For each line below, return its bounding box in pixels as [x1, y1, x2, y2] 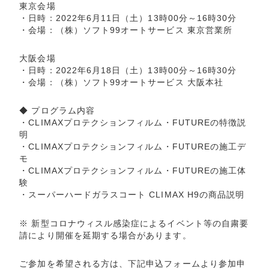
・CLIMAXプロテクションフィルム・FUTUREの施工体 [19, 166, 247, 176]
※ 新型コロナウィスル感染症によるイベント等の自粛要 [19, 218, 249, 228]
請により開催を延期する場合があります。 [19, 230, 192, 240]
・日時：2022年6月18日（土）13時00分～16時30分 [19, 65, 237, 76]
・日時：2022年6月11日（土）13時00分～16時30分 [19, 13, 237, 23]
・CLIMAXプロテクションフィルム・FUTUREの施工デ [19, 142, 247, 152]
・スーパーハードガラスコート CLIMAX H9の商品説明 [19, 190, 245, 200]
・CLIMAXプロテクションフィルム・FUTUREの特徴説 [19, 118, 247, 128]
